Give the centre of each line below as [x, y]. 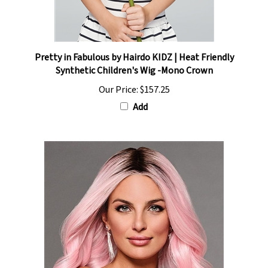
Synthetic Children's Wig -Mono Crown [134, 61]
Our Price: [118, 80]
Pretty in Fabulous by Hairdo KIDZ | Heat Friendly [134, 48]
